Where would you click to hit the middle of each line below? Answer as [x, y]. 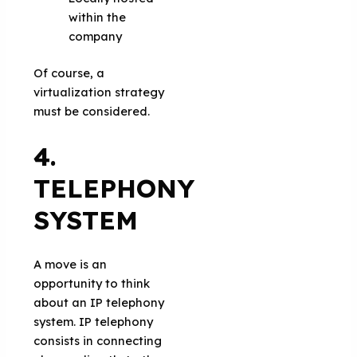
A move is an [71, 264]
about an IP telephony [99, 302]
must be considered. [92, 111]
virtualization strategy [99, 92]
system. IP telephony [94, 321]
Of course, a [69, 73]
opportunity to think [92, 283]
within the [98, 17]
